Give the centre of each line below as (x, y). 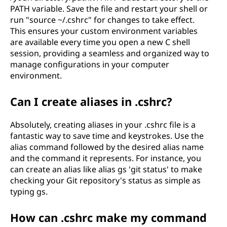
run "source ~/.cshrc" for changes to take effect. (102, 20)
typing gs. (29, 192)
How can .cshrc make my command (108, 217)
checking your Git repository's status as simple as (105, 180)
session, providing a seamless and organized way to (110, 53)
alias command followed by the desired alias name (107, 147)
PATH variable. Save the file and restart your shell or (109, 9)
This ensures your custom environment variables (104, 31)
